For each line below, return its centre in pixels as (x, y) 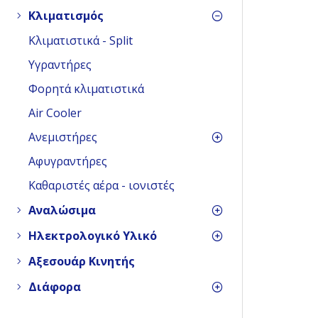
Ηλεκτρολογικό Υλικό (93, 236)
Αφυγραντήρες (68, 161)
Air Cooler (55, 113)
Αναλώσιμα (62, 210)
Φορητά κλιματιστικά (86, 89)
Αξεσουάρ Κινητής (82, 261)
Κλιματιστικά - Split (81, 40)
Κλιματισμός (66, 16)
